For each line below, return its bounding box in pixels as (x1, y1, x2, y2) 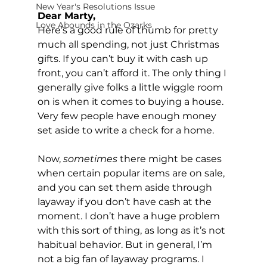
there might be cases (117, 153, 224, 164)
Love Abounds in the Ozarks (35, 19, 152, 30)
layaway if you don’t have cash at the (37, 195, 214, 207)
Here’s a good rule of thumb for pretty (37, 24, 221, 36)
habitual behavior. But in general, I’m (37, 238, 215, 250)
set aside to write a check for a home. (37, 124, 214, 136)
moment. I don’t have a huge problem (37, 210, 222, 222)
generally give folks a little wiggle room (37, 81, 225, 93)
